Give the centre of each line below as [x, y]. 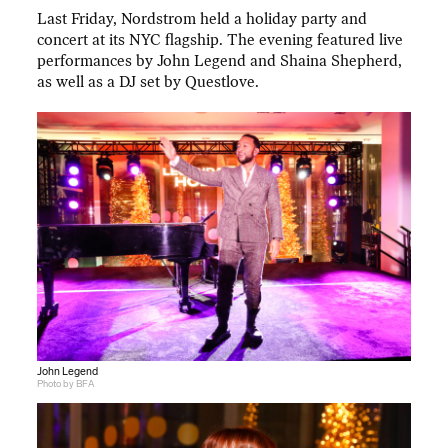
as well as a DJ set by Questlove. [148, 82]
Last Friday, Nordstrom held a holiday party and [202, 19]
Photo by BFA [66, 383]
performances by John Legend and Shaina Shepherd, [220, 61]
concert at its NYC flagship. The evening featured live [220, 40]
